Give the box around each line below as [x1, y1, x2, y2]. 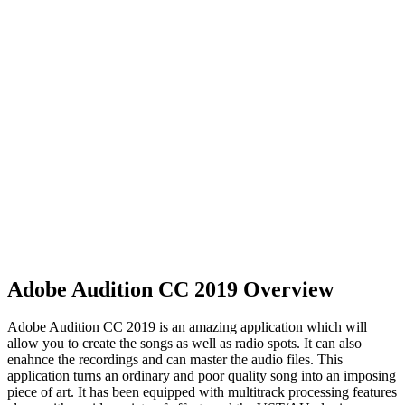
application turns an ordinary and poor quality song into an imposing [7, 368, 396, 384]
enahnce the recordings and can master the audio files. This [7, 352, 343, 368]
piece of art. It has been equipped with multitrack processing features [7, 384, 397, 400]
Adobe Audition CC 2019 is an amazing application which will [7, 319, 367, 335]
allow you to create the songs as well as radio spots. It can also [7, 335, 362, 352]
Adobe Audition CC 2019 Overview [7, 277, 334, 301]
